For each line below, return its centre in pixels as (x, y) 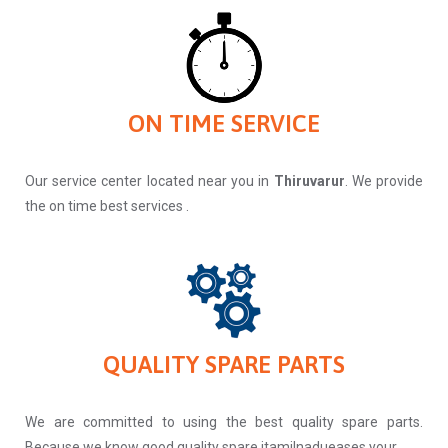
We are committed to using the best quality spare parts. (224, 421)
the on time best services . (107, 205)
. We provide (384, 180)
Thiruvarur (309, 180)
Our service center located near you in (149, 180)
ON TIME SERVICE (224, 123)
